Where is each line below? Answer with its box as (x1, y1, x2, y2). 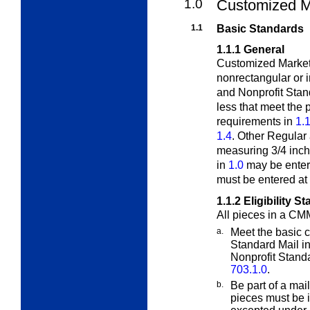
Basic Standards (217, 23, 304, 35)
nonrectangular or (217, 72, 306, 84)
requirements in (217, 116, 295, 128)
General (244, 44, 284, 56)
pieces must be (230, 292, 307, 304)
